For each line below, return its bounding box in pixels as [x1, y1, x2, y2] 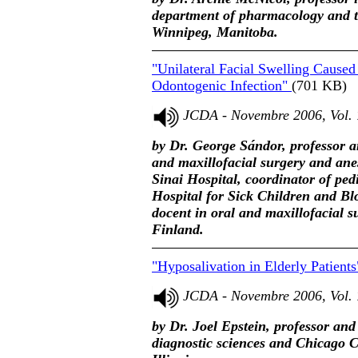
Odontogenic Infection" [152, 77, 292, 93]
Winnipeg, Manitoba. [152, 23, 278, 40]
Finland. [152, 221, 204, 237]
